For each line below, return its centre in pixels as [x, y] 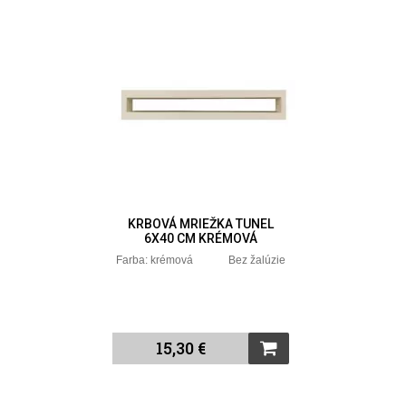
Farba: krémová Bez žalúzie [201, 260]
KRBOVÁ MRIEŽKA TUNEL [201, 223]
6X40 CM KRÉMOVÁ [201, 238]
